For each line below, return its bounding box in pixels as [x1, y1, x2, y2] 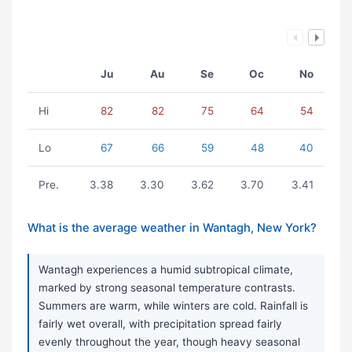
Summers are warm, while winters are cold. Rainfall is [38, 299, 308, 313]
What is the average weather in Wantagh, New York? [27, 221, 317, 236]
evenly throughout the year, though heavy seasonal [38, 335, 300, 349]
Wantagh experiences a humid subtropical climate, [38, 263, 293, 277]
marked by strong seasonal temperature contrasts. [38, 281, 295, 295]
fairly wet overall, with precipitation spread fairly [38, 317, 282, 331]
